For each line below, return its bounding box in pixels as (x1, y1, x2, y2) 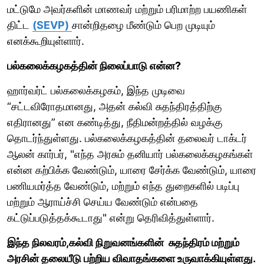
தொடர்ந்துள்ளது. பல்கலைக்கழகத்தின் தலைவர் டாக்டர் (7, 131, 247, 144)
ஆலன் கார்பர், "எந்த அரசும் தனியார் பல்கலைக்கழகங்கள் (7, 147, 253, 160)
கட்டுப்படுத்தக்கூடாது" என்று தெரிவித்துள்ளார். (7, 211, 214, 224)
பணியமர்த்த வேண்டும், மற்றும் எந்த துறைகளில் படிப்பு (7, 179, 239, 192)
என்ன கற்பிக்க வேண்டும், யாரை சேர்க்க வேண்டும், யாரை (7, 163, 256, 176)
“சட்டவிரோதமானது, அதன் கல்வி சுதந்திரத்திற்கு (7, 100, 222, 113)
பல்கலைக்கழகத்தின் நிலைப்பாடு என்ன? (7, 59, 181, 72)
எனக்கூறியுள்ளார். (7, 34, 87, 47)
